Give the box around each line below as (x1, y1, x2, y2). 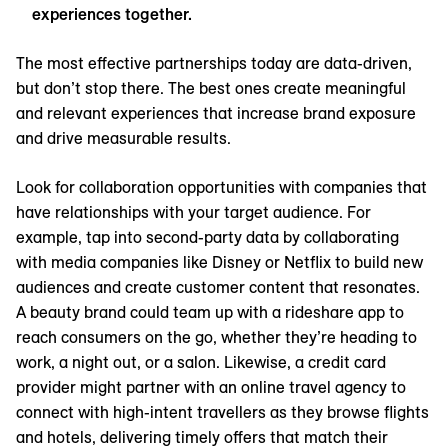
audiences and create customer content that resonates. (16, 277, 420, 298)
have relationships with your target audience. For (16, 202, 371, 223)
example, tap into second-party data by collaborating (16, 227, 399, 248)
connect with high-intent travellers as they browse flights (16, 402, 429, 423)
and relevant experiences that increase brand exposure (16, 103, 416, 124)
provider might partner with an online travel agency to (16, 377, 406, 398)
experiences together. (32, 4, 192, 25)
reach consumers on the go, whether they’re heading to (16, 327, 417, 348)
